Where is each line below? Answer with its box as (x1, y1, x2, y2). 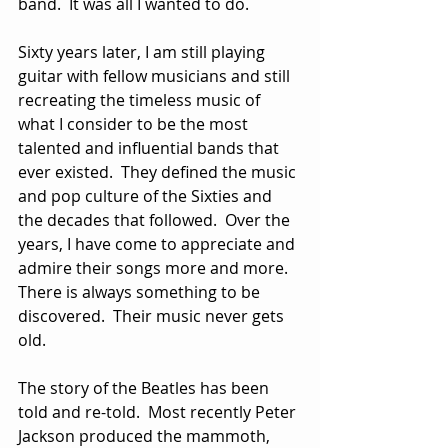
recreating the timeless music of (18, 88, 264, 111)
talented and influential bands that (18, 136, 283, 159)
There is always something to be (18, 280, 264, 303)
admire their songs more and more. (18, 256, 296, 279)
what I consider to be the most (18, 112, 252, 135)
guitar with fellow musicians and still (18, 64, 294, 87)
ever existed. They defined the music (18, 160, 300, 183)
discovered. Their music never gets (18, 304, 288, 327)
